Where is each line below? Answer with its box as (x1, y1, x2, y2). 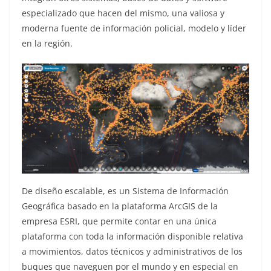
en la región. (22, 38, 73, 49)
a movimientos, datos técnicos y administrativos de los (22, 246, 243, 258)
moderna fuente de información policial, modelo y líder (22, 22, 246, 34)
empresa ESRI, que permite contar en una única (22, 215, 217, 227)
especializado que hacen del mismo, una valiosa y (22, 7, 224, 19)
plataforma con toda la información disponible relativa (22, 230, 243, 243)
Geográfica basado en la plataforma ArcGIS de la (22, 200, 218, 212)
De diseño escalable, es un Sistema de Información (22, 185, 229, 197)
